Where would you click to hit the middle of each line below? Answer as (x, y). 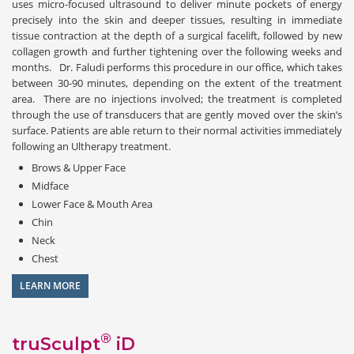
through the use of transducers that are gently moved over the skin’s (177, 114)
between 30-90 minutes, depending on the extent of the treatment (177, 83)
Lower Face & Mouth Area (92, 203)
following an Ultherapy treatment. (91, 146)
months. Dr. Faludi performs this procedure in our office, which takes (177, 67)
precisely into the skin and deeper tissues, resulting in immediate (177, 19)
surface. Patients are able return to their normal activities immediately (177, 130)
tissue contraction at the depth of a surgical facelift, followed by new (177, 35)
